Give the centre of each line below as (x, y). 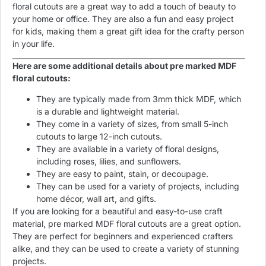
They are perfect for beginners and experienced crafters (123, 236)
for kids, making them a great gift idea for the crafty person (128, 31)
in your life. (34, 43)
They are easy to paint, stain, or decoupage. (122, 174)
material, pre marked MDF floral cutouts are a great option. (127, 224)
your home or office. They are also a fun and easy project (123, 18)
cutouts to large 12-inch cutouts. (99, 137)
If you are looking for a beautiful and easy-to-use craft (118, 211)
